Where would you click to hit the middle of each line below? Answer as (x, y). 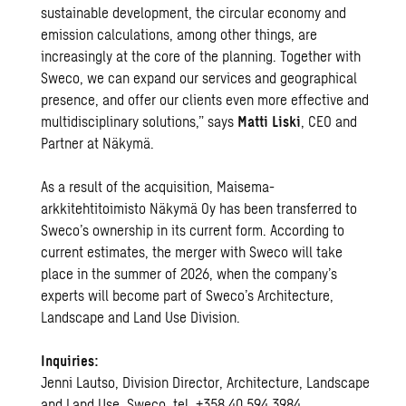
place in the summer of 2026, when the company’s (189, 273)
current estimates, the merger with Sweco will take (192, 251)
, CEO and (329, 121)
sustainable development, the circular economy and (194, 12)
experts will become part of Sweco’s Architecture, (188, 295)
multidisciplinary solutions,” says (140, 121)
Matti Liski (270, 121)
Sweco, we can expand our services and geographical (199, 77)
